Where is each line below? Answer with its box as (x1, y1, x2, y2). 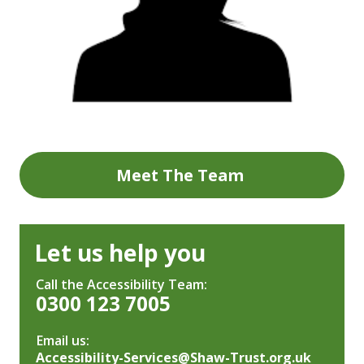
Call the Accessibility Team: (35, 275, 207, 294)
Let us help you (34, 237, 206, 269)
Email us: (35, 331, 89, 350)
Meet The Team (116, 163, 245, 186)
